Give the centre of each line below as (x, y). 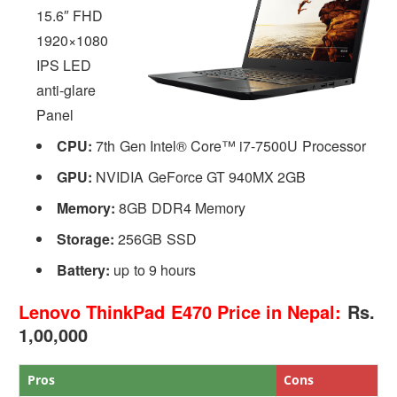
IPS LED (64, 65)
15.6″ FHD (70, 15)
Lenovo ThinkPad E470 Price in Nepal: (180, 311)
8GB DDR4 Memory (180, 207)
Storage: (86, 238)
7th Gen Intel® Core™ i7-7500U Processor (229, 145)
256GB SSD (156, 238)
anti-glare (66, 90)
